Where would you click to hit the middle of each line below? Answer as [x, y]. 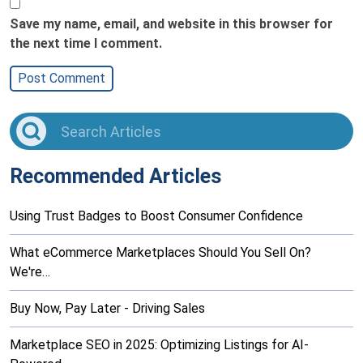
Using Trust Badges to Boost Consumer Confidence [156, 216]
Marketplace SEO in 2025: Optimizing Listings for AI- [159, 345]
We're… [30, 272]
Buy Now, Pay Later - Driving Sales [107, 309]
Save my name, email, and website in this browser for [171, 24]
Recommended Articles [115, 177]
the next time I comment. [86, 43]
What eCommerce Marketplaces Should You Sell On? [160, 253]
